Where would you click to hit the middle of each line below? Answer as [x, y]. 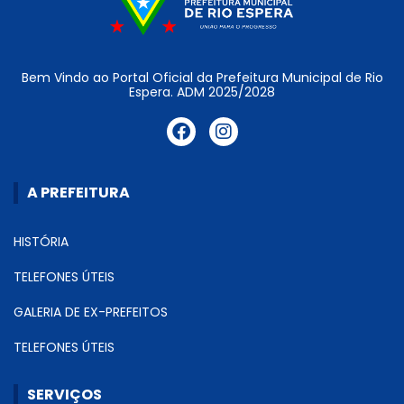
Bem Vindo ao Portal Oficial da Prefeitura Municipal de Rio [202, 78]
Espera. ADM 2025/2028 [202, 92]
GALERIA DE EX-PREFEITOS [91, 312]
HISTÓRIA [41, 242]
